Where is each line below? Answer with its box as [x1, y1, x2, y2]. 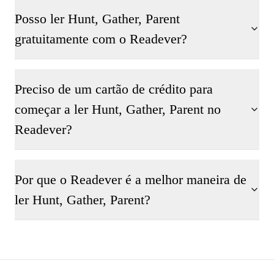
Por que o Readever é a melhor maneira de [15, 172, 246, 187]
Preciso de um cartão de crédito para [15, 81, 213, 97]
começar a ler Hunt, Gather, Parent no [15, 102, 221, 117]
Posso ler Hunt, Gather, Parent [15, 11, 180, 26]
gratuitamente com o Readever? [15, 31, 187, 46]
